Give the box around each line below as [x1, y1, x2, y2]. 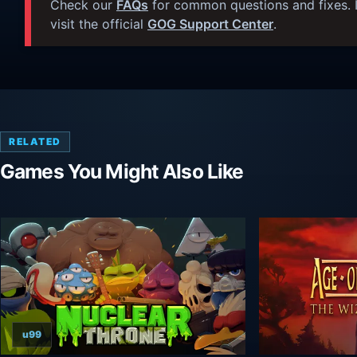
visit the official [50, 15, 147, 32]
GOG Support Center [147, 15, 273, 32]
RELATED [9, 135, 61, 147]
